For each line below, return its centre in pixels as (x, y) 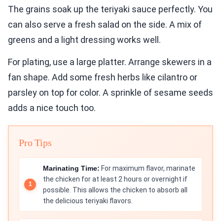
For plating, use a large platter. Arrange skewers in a (110, 62)
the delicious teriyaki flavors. (88, 201)
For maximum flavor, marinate (147, 168)
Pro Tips (35, 142)
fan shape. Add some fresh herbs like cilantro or (103, 77)
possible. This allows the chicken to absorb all (115, 190)
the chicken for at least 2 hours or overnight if (115, 179)
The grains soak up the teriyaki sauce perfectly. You (110, 9)
